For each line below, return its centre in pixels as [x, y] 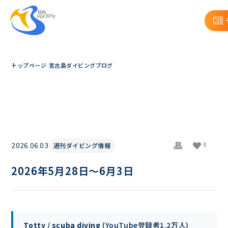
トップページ [29, 65]
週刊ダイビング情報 [82, 145]
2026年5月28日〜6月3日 [73, 171]
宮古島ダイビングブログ [81, 65]
